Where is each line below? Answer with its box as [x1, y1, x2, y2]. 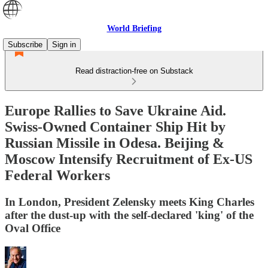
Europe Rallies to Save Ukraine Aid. [5, 102, 226, 118]
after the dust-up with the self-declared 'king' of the [5, 208, 254, 221]
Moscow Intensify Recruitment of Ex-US [5, 151, 252, 167]
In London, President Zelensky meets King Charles [5, 195, 254, 208]
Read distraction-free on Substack [75, 66, 193, 75]
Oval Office [5, 221, 60, 234]
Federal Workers [5, 167, 110, 183]
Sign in [52, 40, 76, 49]
